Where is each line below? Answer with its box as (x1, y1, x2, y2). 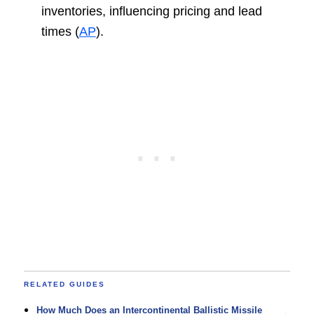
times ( (41, 25, 79, 39)
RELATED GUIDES (23, 280, 105, 289)
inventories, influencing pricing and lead (41, 4, 262, 19)
